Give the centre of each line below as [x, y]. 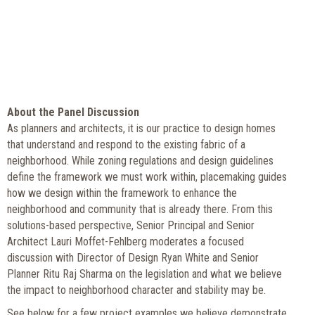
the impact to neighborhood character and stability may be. [136, 290]
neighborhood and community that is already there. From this [140, 209]
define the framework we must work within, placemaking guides [147, 176]
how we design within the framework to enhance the [122, 193]
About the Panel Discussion [73, 112]
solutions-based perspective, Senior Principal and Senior [131, 225]
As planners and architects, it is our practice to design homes [141, 128]
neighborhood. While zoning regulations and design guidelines [140, 160]
